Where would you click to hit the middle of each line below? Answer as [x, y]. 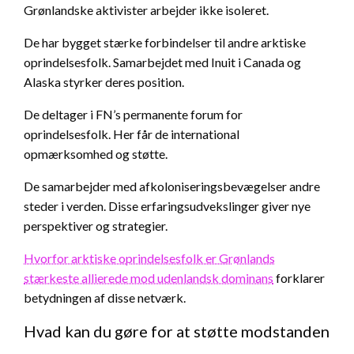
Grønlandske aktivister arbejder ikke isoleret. [146, 10]
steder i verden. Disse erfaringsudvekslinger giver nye [167, 206]
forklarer [299, 278]
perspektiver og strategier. [96, 226]
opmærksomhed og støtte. [96, 154]
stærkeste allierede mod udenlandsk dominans [149, 278]
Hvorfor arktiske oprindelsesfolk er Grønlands [149, 258]
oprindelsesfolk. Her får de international [132, 134]
